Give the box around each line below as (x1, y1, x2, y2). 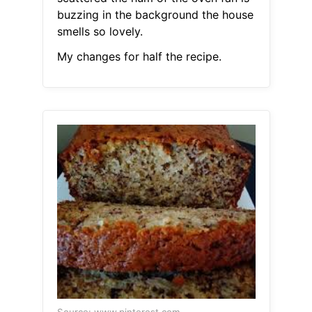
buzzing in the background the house (56, 8, 253, 22)
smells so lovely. (56, 24, 143, 39)
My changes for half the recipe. (56, 49, 221, 64)
